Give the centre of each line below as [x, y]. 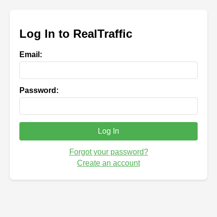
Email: [31, 55]
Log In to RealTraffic [76, 34]
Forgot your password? [108, 152]
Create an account [108, 163]
